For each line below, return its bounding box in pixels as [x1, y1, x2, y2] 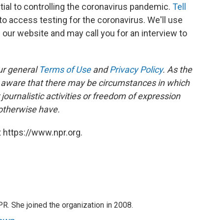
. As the [163, 64, 192, 75]
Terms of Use [39, 64, 91, 75]
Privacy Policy [110, 64, 163, 75]
